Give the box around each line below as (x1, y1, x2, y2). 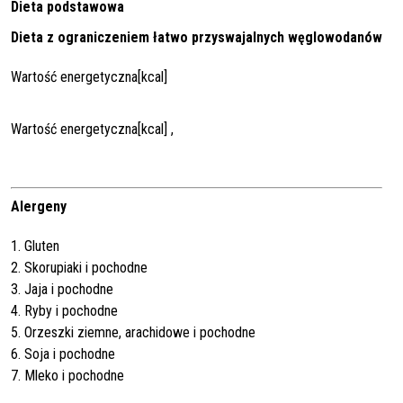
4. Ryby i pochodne (11, 301, 118, 319)
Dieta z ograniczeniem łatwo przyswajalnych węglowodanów (11, 28, 382, 46)
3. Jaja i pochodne (11, 280, 113, 298)
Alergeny (11, 197, 67, 215)
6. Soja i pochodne (11, 345, 115, 363)
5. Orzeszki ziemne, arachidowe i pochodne (11, 323, 255, 341)
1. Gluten (11, 237, 59, 255)
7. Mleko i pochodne (11, 366, 124, 384)
